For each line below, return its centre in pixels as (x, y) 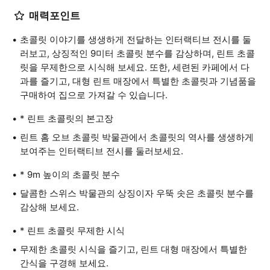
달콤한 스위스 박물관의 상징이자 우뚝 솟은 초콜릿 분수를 (137, 193)
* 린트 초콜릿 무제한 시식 (72, 231)
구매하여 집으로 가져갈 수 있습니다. (94, 95)
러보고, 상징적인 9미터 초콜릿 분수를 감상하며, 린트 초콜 (137, 53)
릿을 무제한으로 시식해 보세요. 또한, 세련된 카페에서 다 (135, 67)
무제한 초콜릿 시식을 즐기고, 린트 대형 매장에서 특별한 (133, 249)
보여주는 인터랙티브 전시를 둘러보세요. (102, 151)
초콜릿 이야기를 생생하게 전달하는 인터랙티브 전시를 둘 (136, 39)
